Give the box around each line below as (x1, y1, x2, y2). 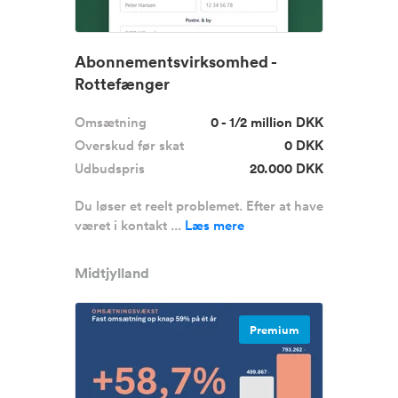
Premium (250, 322, 299, 338)
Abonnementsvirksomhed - (75, 51, 276, 72)
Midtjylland (75, 264, 149, 283)
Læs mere (185, 216, 244, 235)
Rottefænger (75, 73, 170, 94)
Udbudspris (75, 159, 145, 178)
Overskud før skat (75, 136, 184, 155)
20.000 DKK (250, 159, 323, 178)
